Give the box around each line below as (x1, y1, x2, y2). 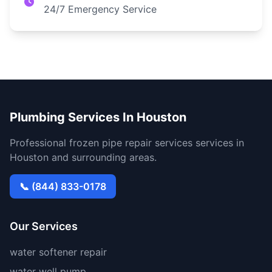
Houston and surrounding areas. (10, 151, 157, 163)
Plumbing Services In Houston (10, 110, 186, 124)
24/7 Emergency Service (44, 3, 157, 15)
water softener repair (10, 246, 107, 258)
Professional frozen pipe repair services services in (10, 137, 244, 149)
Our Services (10, 220, 78, 233)
